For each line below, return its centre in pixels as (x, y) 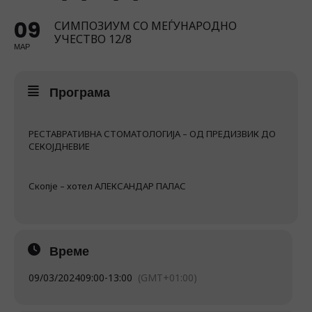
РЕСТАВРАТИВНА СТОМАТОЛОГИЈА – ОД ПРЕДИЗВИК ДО (152, 134)
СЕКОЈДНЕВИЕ (59, 146)
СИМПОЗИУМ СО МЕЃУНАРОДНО (146, 26)
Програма (80, 92)
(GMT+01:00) (167, 278)
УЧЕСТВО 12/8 (93, 39)
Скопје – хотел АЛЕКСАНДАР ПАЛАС (107, 186)
